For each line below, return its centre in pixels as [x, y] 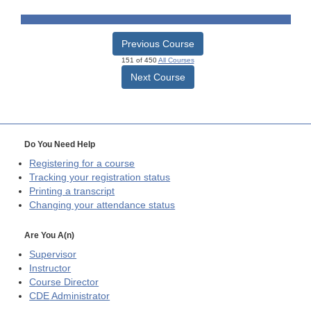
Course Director [64, 282]
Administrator [80, 296]
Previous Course [158, 44]
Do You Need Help [60, 145]
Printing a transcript [72, 192]
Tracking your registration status [100, 178]
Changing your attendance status [102, 205]
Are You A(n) [49, 235]
